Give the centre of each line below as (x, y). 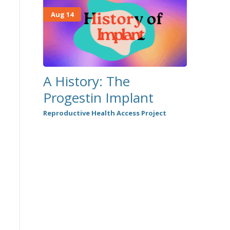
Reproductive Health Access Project (104, 113)
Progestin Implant (98, 97)
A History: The (86, 81)
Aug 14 (62, 14)
